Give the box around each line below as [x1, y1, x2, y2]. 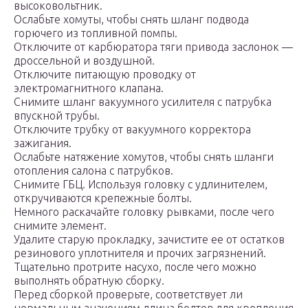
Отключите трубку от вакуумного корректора [14, 123, 251, 136]
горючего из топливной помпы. [14, 27, 177, 40]
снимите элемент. [14, 219, 107, 232]
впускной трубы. [14, 109, 100, 122]
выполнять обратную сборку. [14, 274, 164, 287]
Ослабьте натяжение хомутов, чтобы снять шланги [14, 151, 274, 164]
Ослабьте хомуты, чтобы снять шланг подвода [14, 13, 249, 26]
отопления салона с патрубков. [14, 164, 173, 177]
